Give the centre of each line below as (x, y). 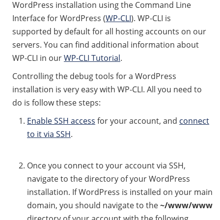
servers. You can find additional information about (106, 44)
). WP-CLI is (151, 18)
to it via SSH (49, 134)
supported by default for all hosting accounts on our (109, 31)
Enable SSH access (61, 121)
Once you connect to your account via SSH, (106, 165)
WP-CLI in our (38, 58)
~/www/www (186, 205)
